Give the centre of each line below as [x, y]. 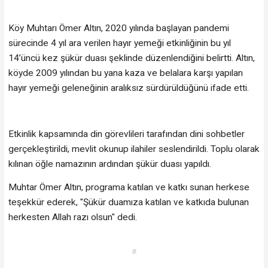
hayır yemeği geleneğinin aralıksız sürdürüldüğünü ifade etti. [128, 88]
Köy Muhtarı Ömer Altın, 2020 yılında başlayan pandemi [118, 28]
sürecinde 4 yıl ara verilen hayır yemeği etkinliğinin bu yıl [119, 43]
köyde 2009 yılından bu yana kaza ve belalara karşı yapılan [125, 73]
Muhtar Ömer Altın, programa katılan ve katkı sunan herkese [129, 187]
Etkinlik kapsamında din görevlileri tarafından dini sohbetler [126, 134]
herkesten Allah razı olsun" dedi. [72, 217]
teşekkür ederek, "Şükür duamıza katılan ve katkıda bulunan [128, 202]
